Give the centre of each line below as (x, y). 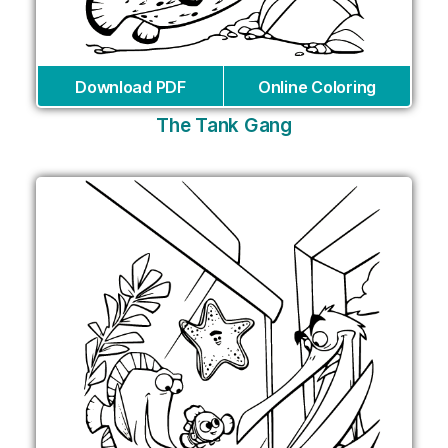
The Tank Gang (224, 126)
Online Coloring (317, 87)
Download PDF (130, 87)
